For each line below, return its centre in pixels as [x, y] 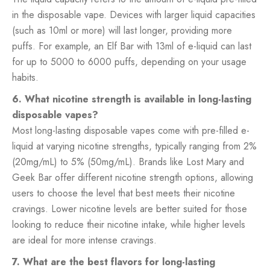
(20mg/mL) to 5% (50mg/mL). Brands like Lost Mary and [128, 162]
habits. [25, 77]
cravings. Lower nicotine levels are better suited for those [130, 209]
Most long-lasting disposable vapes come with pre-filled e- [131, 130]
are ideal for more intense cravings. [84, 240]
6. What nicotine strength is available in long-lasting [132, 99]
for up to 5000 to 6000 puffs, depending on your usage [129, 61]
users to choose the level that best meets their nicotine [124, 193]
